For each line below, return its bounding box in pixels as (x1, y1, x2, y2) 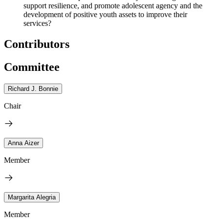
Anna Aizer (8, 139, 39, 147)
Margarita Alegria (8, 193, 56, 201)
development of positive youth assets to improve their (23, 10, 187, 19)
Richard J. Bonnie (8, 85, 58, 92)
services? (23, 19, 51, 27)
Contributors (4, 37, 69, 50)
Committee (4, 60, 60, 73)
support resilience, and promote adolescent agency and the (23, 1, 202, 10)
